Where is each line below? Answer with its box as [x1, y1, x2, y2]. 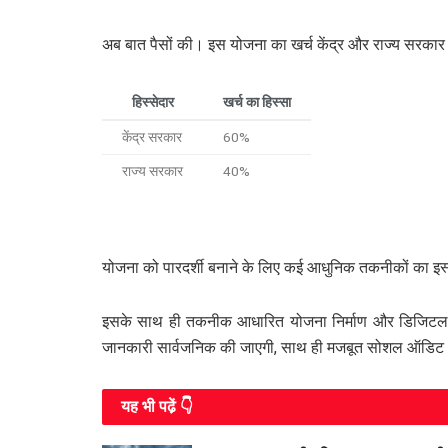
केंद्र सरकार [122, 129, 182, 146]
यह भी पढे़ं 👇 [121, 397, 193, 417]
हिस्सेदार [131, 94, 174, 111]
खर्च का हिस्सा [223, 94, 291, 111]
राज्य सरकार [122, 163, 183, 180]
